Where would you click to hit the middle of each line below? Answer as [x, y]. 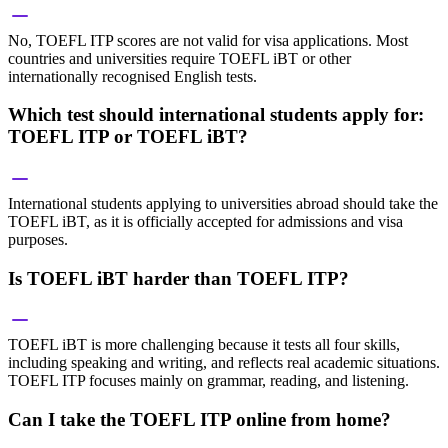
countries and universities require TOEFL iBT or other [179, 58]
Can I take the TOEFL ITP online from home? [199, 420]
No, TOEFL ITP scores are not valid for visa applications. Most [208, 40]
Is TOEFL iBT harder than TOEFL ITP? [178, 278]
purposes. [38, 239]
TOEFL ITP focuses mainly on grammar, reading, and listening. [208, 381]
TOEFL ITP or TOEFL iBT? [128, 137]
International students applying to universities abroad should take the [223, 203]
